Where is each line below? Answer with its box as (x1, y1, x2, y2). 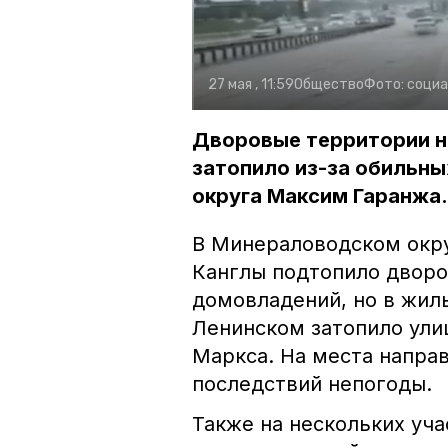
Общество (294, 76, 364, 94)
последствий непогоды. (192, 372, 432, 397)
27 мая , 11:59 (208, 76, 294, 94)
